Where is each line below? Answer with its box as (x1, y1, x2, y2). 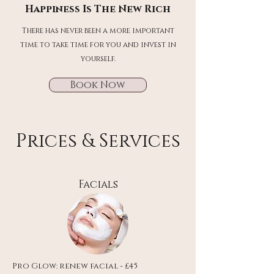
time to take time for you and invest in (20, 40, 176, 50)
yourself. (80, 54, 116, 64)
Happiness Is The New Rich (25, 2, 171, 16)
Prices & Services (15, 129, 180, 154)
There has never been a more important (21, 26, 174, 35)
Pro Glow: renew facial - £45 (12, 261, 138, 272)
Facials (78, 177, 118, 191)
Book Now (70, 78, 125, 92)
